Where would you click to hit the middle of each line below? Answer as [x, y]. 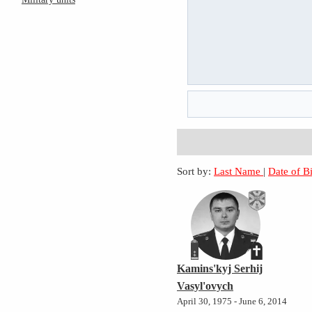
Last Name [239, 171]
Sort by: [194, 171]
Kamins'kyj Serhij [220, 269]
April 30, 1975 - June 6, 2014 [232, 302]
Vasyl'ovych [205, 286]
